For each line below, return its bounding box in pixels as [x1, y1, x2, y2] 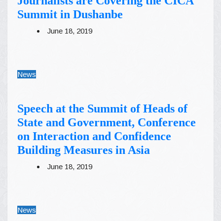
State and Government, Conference [17, 115, 196, 129]
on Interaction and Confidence [17, 129, 171, 143]
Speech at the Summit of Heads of [17, 102, 187, 115]
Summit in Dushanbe [17, 7, 123, 21]
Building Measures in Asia [17, 143, 150, 156]
